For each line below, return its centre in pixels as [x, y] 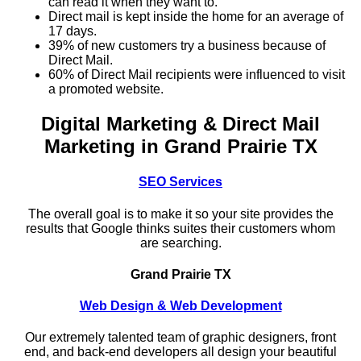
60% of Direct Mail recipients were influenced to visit [197, 75]
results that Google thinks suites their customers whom [180, 228]
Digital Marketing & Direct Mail [180, 123]
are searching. [180, 243]
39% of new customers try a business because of [187, 46]
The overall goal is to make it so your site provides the [180, 214]
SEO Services [180, 182]
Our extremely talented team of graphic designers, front [180, 338]
